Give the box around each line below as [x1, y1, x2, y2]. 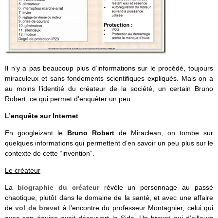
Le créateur [5, 166, 40, 174]
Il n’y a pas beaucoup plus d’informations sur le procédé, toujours [5, 64, 213, 72]
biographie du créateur [17, 183, 99, 192]
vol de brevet [15, 204, 60, 212]
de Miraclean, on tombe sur [114, 128, 213, 137]
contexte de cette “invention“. [5, 149, 94, 157]
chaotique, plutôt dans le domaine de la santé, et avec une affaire [5, 194, 213, 202]
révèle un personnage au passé [99, 183, 213, 192]
